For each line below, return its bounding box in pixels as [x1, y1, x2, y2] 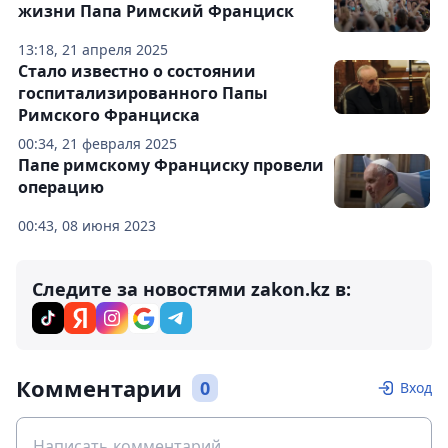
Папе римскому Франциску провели [18, 154, 324, 176]
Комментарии [16, 373, 182, 403]
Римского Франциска [18, 104, 200, 126]
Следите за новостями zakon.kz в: [32, 277, 351, 301]
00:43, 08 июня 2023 [18, 216, 156, 235]
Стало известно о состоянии [18, 60, 256, 82]
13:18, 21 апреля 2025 [18, 40, 168, 59]
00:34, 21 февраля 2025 [18, 134, 177, 153]
